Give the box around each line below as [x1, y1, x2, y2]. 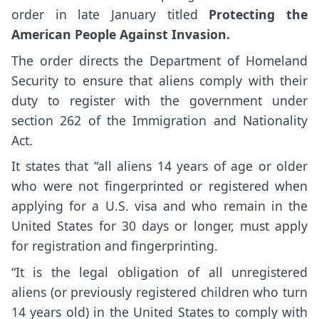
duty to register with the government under [11, 91, 308, 109]
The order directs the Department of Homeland [11, 51, 308, 69]
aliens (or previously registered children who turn [11, 283, 308, 301]
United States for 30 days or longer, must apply [11, 217, 308, 235]
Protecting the [209, 5, 308, 23]
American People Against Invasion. [11, 25, 230, 43]
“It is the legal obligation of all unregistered [11, 263, 308, 281]
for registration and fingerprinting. [11, 237, 218, 255]
